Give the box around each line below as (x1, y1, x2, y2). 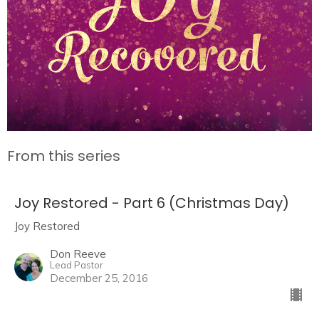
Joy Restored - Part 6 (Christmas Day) (14, 192, 289, 213)
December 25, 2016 (50, 271, 148, 285)
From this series (7, 146, 120, 167)
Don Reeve (50, 246, 106, 261)
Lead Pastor (50, 258, 103, 271)
